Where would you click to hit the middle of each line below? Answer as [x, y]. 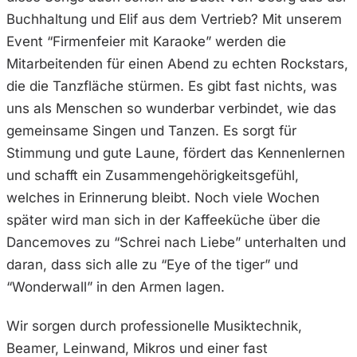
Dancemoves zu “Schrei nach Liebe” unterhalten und [176, 242]
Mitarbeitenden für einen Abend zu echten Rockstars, [177, 63]
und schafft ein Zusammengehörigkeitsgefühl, [153, 175]
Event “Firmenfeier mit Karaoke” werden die [146, 41]
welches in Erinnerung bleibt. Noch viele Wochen [163, 197]
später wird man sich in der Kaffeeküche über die [163, 220]
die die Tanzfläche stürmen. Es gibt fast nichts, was [172, 86]
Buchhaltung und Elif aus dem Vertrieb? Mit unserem [174, 19]
